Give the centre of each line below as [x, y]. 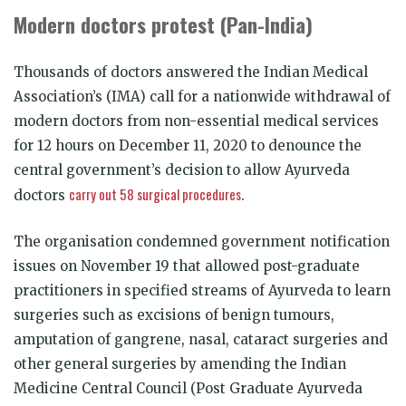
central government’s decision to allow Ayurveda [182, 169]
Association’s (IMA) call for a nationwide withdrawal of [202, 96]
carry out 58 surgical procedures [155, 193]
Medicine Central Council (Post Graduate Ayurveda [188, 388]
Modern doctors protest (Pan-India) [163, 24]
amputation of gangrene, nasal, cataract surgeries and [201, 339]
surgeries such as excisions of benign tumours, [174, 314]
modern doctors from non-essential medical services [196, 121]
